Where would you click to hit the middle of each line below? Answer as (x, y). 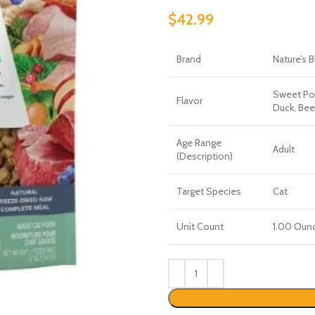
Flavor (189, 101)
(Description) (205, 156)
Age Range (199, 143)
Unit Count (200, 226)
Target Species (209, 191)
